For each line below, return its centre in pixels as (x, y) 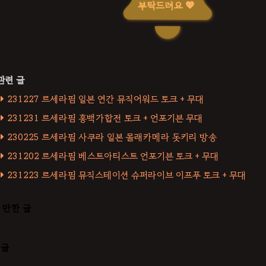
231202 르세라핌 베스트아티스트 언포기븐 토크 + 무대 (113, 156)
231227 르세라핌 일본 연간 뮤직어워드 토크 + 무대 (106, 99)
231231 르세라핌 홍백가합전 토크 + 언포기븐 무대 (105, 118)
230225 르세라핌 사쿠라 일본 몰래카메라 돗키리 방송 (112, 137)
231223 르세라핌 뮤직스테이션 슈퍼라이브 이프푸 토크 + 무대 (127, 175)
